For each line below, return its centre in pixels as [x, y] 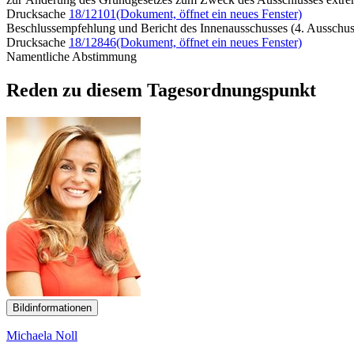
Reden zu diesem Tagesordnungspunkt [161, 90]
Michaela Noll [42, 335]
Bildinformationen [52, 307]
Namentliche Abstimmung [72, 56]
